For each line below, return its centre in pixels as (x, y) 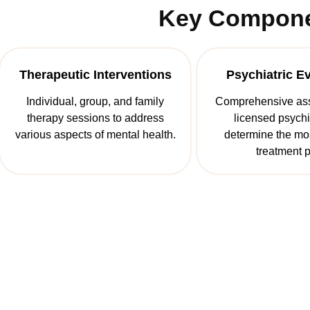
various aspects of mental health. (95, 135)
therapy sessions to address (95, 118)
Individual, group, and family (95, 102)
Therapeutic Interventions (95, 75)
